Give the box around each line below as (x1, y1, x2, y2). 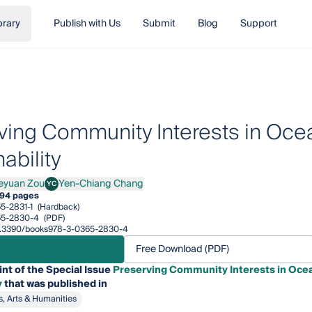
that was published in (1, 276, 107, 292)
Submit (142, 15, 175, 32)
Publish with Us (53, 15, 120, 32)
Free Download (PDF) (135, 241, 229, 258)
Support (240, 15, 277, 32)
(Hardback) (35, 200, 79, 214)
